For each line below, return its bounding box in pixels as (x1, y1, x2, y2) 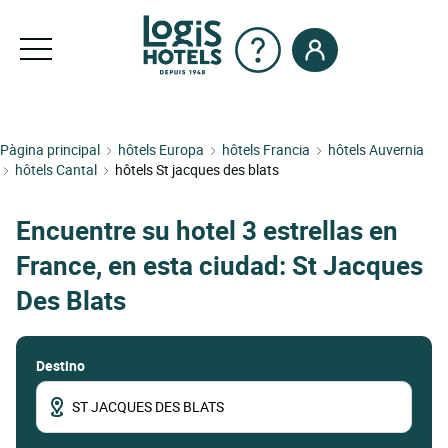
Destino (36, 355, 85, 375)
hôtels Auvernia (328, 140, 424, 159)
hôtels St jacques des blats (115, 160, 279, 179)
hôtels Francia (222, 140, 310, 159)
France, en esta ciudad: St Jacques (16, 248, 423, 284)
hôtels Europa (118, 140, 204, 159)
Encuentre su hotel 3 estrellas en (16, 213, 398, 249)
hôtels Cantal (15, 160, 97, 179)
